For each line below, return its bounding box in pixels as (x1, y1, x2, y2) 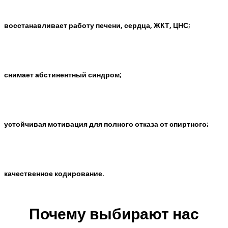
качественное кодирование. (4, 168, 104, 179)
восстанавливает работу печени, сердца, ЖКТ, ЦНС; (4, 20, 190, 31)
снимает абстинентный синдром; (4, 70, 122, 80)
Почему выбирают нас (29, 203, 199, 225)
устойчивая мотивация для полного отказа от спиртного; (4, 119, 209, 130)
